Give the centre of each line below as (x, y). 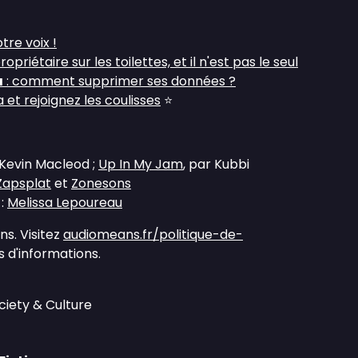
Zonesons (101, 183)
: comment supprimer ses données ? (119, 81)
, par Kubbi (216, 164)
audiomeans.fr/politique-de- (153, 235)
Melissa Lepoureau (65, 203)
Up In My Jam (141, 164)
